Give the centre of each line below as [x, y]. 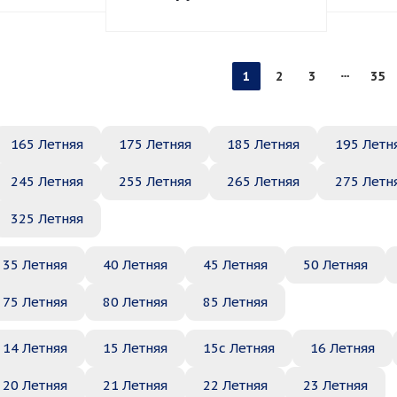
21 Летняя [135, 385]
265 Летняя [263, 181]
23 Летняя [335, 385]
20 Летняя [35, 385]
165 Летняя [47, 144]
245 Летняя [47, 181]
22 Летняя [235, 385]
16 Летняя [343, 348]
